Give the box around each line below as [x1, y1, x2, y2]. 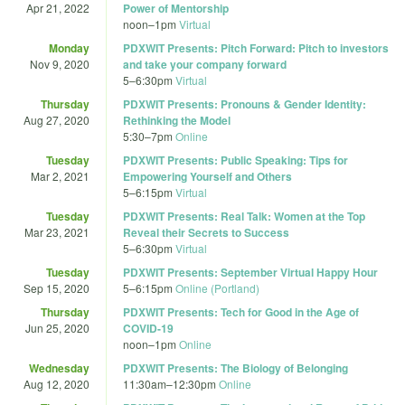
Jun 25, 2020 [25, 319, 89, 335]
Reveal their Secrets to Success [123, 223, 289, 240]
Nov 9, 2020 [30, 55, 89, 71]
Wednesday [29, 359, 89, 376]
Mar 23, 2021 [24, 223, 89, 240]
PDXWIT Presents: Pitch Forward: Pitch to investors [123, 39, 389, 56]
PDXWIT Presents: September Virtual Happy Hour [123, 263, 378, 280]
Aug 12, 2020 [24, 375, 89, 391]
